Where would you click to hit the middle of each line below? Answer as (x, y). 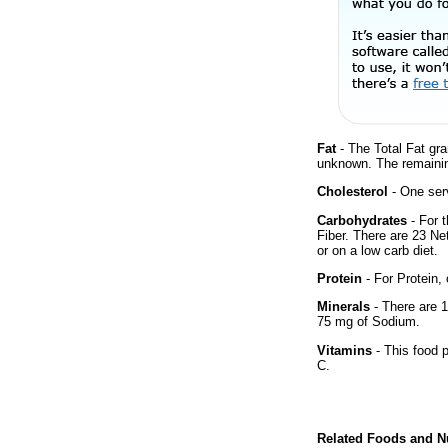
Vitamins (344, 350)
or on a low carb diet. (377, 250)
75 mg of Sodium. (368, 322)
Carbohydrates (362, 220)
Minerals (343, 307)
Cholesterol (352, 192)
